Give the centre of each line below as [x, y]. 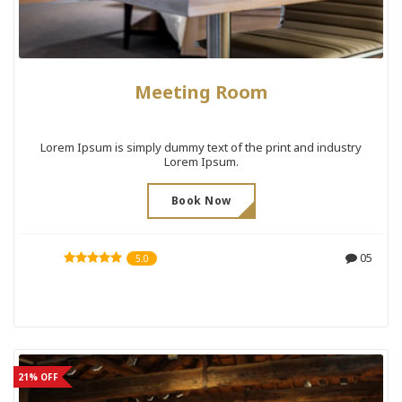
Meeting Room [201, 92]
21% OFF [38, 376]
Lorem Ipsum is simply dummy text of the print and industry [201, 147]
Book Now [201, 200]
